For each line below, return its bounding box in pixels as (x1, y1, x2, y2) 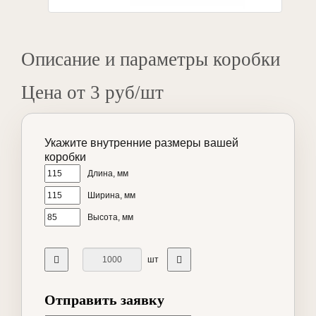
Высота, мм (87, 212, 133, 223)
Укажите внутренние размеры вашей (44, 137, 238, 150)
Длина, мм (87, 169, 128, 179)
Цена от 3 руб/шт (21, 82, 164, 104)
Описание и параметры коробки (21, 49, 280, 71)
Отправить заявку (44, 292, 164, 308)
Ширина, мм (87, 190, 135, 201)
